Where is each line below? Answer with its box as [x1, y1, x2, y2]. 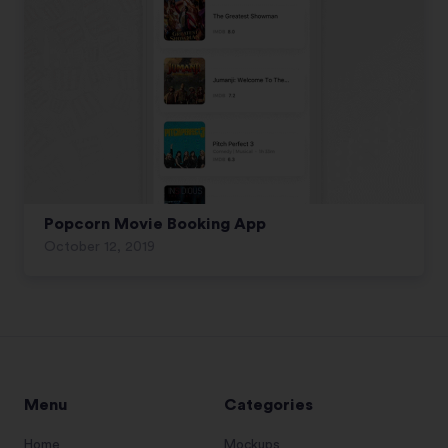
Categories [224, 396, 313, 413]
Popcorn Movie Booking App [44, 215, 266, 232]
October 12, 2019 [44, 239, 155, 254]
